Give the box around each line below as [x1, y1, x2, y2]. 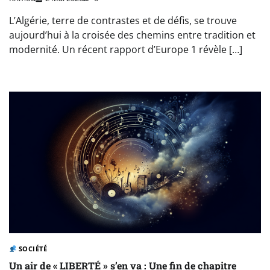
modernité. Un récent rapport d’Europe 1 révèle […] [9, 42, 242, 56]
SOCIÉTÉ [16, 243, 48, 253]
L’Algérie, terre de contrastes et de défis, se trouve [9, 13, 237, 27]
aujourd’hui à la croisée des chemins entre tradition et [9, 28, 256, 42]
